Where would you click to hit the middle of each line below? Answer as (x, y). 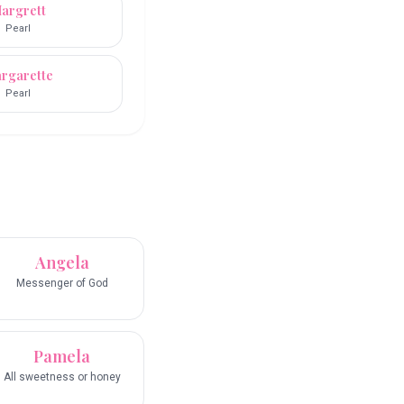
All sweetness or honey (62, 377)
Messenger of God (62, 284)
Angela (62, 263)
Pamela (62, 357)
